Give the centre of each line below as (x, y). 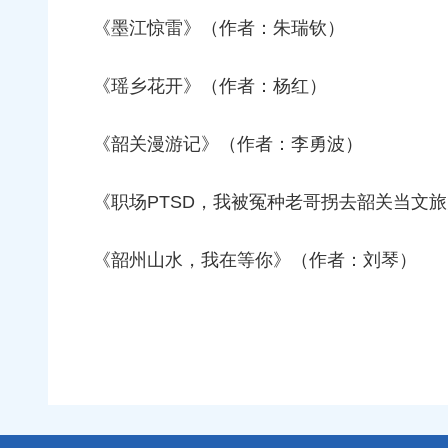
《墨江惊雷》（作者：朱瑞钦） (219, 28)
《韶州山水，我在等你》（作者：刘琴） (255, 260)
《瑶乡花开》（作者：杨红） (210, 86)
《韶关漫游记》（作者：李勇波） (228, 144)
